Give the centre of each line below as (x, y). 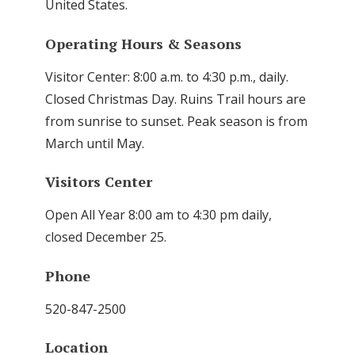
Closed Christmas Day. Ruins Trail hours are (176, 99)
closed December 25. (106, 237)
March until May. (95, 143)
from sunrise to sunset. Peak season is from (176, 121)
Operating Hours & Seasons (143, 43)
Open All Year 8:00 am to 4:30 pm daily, (158, 215)
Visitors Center (99, 182)
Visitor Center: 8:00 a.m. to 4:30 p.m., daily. (167, 76)
